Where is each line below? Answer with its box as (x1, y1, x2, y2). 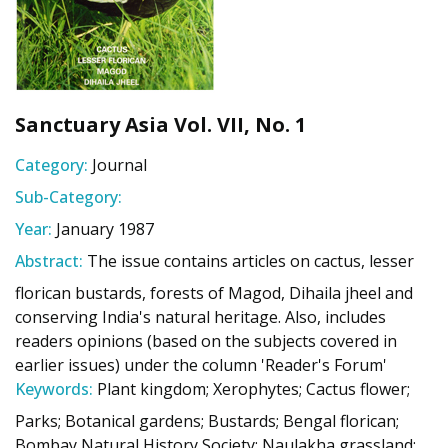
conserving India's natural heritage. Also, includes (15, 306, 386, 328)
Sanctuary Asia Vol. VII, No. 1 (15, 111, 306, 138)
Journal (92, 154, 147, 176)
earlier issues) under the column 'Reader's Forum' (15, 354, 387, 376)
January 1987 (56, 218, 154, 240)
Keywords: (15, 378, 93, 400)
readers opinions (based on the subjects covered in (15, 330, 397, 352)
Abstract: (15, 250, 83, 272)
